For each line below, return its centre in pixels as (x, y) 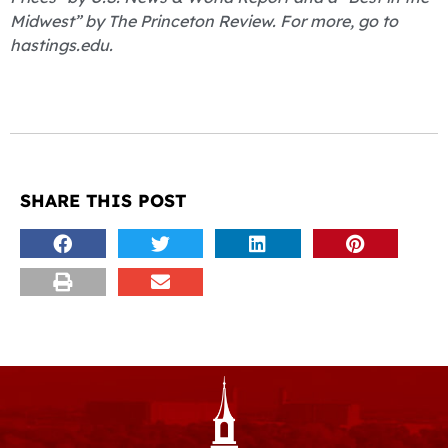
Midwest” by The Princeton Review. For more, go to (204, 21)
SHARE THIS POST (103, 200)
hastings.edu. (61, 45)
